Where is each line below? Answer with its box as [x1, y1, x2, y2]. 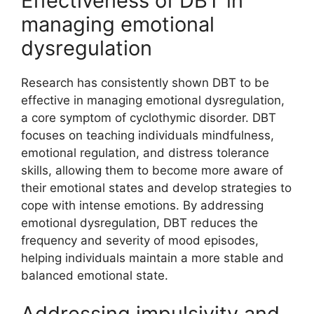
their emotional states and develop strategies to [21, 180, 292, 195]
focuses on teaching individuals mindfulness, [21, 128, 274, 142]
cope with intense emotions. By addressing [21, 198, 264, 212]
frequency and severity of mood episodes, [21, 233, 259, 247]
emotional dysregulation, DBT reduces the [21, 215, 258, 230]
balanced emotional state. [21, 268, 168, 282]
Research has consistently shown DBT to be [21, 75, 269, 90]
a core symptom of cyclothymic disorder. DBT [21, 110, 276, 125]
